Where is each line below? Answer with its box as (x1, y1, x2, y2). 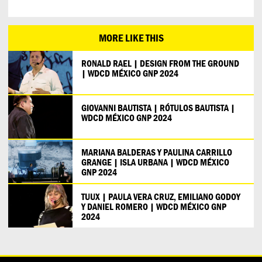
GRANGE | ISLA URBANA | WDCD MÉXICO (81, 156, 229, 168)
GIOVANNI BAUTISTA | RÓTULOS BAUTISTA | (81, 101, 235, 113)
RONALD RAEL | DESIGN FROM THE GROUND (81, 57, 239, 69)
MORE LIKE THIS (98, 31, 164, 45)
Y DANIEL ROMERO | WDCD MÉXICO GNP (81, 200, 226, 212)
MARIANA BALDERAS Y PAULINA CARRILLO (81, 146, 232, 158)
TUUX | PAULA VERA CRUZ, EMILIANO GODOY (81, 190, 240, 202)
